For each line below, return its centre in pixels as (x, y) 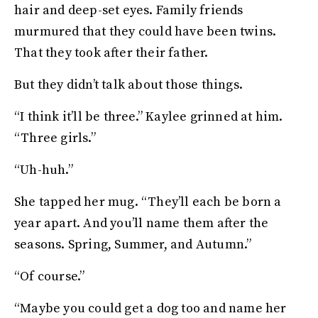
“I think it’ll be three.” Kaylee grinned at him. (149, 117)
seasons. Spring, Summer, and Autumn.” (133, 245)
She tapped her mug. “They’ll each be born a (148, 202)
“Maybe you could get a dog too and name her (150, 308)
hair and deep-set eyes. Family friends (129, 10)
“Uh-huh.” (45, 170)
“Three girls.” (55, 138)
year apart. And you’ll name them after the (142, 223)
